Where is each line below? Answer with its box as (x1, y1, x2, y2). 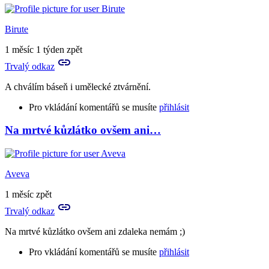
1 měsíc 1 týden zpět (5, 44, 82, 55)
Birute (5, 23, 28, 34)
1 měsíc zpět (5, 189, 52, 199)
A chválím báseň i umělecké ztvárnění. (5, 81, 151, 92)
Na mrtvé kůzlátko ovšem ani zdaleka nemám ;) (5, 226, 185, 237)
